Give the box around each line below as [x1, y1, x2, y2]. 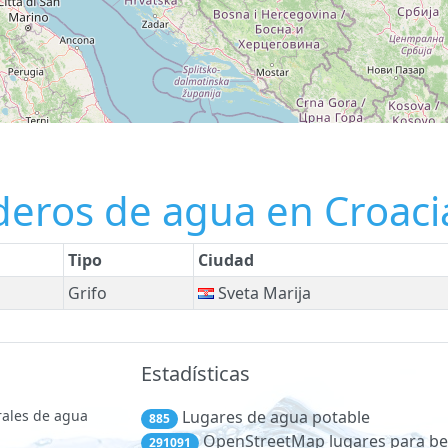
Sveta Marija [214, 282, 311, 304]
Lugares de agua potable [177, 406, 370, 428]
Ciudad [198, 249, 254, 271]
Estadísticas [141, 360, 250, 387]
